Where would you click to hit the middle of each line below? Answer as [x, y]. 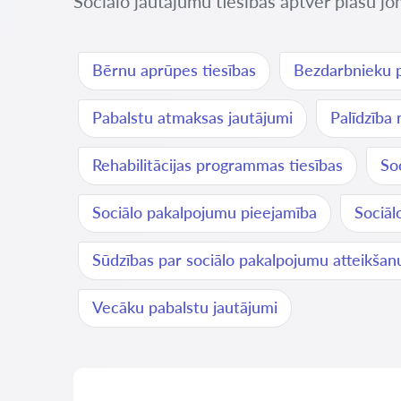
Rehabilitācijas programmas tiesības [218, 165]
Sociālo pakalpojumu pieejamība [205, 212]
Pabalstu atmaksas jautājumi [192, 117]
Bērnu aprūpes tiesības [174, 70]
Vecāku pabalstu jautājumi [185, 307]
